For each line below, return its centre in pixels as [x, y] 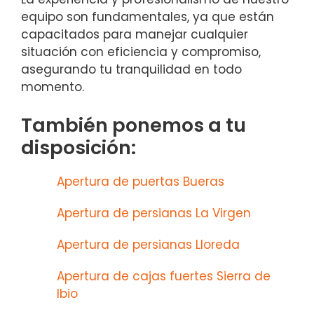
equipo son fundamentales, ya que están [148, 17]
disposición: [78, 147]
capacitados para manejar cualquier [135, 35]
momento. [53, 87]
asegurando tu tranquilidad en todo [131, 70]
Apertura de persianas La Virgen [154, 213]
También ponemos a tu [134, 125]
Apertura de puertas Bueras [141, 181]
